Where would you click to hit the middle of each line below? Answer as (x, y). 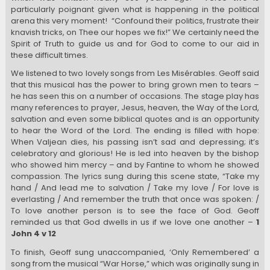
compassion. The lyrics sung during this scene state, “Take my (135, 177)
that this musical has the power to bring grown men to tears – (135, 85)
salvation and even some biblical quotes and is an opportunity (135, 119)
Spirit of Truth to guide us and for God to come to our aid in (135, 44)
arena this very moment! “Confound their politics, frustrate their (135, 21)
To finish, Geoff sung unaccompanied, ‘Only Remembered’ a (135, 252)
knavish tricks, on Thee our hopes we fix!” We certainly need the (135, 33)
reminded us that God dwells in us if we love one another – (132, 222)
